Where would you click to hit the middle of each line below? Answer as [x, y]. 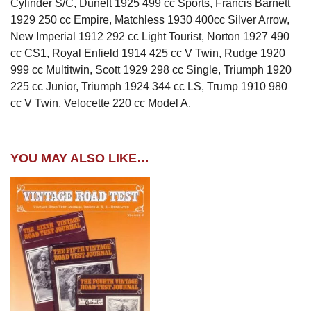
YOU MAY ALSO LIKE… [80, 159]
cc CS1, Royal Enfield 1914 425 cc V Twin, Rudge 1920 [148, 53]
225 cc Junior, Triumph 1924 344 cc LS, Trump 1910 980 [149, 87]
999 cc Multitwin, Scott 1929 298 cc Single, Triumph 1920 [151, 70]
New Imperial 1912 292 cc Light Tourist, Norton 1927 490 [150, 37]
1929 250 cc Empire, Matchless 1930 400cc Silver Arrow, [150, 20]
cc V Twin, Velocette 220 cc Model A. [101, 103]
